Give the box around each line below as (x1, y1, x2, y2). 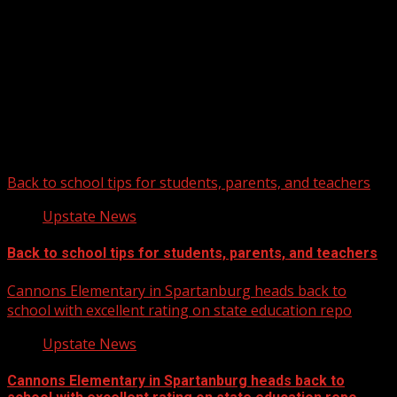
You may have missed (7, 136, 152, 154)
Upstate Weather (7, 75, 169, 101)
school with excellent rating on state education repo (7, 300, 352, 320)
